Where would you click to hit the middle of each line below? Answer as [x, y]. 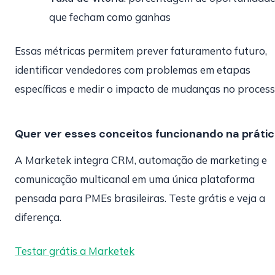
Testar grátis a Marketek [75, 251]
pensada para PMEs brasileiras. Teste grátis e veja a [140, 198]
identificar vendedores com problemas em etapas [133, 70]
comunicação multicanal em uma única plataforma [135, 179]
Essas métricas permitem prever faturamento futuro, [141, 51]
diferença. [38, 217]
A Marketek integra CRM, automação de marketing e [141, 160]
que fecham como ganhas [110, 17]
